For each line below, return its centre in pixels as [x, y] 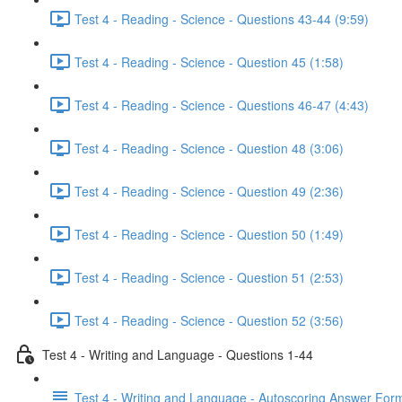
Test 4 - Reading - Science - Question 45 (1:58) [209, 61]
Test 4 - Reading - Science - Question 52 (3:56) [209, 320]
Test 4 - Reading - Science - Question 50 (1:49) [209, 234]
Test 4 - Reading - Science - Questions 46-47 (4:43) [222, 105]
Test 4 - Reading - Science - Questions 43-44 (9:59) [222, 18]
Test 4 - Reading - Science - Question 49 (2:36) [209, 191]
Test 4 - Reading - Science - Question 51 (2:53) [209, 277]
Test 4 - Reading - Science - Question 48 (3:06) [209, 148]
